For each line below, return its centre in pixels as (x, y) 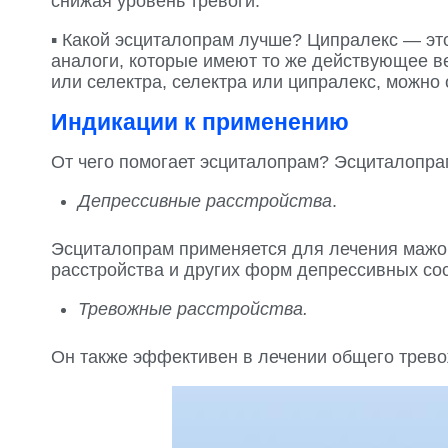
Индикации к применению (200, 122)
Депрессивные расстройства (205, 201)
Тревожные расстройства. (193, 309)
